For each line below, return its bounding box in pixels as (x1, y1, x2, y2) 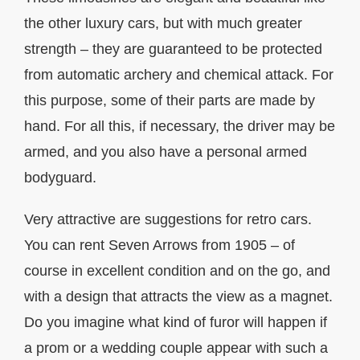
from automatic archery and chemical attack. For (24, 67, 333, 84)
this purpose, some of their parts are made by (24, 92, 315, 109)
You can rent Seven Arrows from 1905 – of (24, 237, 295, 254)
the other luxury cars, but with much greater (24, 15, 302, 32)
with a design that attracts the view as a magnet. (24, 288, 333, 305)
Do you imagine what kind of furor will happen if (24, 314, 327, 331)
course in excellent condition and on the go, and (24, 263, 330, 280)
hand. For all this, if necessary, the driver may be (24, 118, 335, 135)
